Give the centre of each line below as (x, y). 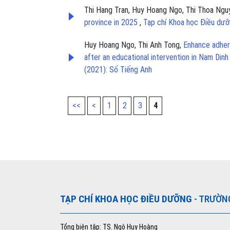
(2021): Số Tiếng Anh (118, 69)
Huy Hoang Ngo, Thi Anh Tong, (134, 45)
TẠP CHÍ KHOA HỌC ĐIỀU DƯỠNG (126, 199)
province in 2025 (112, 22)
